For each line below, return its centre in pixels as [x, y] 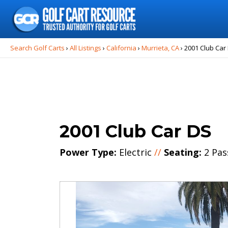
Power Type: [88, 152]
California [121, 48]
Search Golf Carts [37, 48]
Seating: [183, 152]
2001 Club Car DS [135, 131]
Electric [135, 152]
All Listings [85, 48]
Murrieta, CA [160, 48]
